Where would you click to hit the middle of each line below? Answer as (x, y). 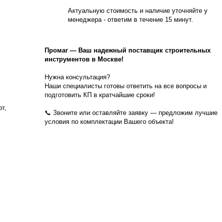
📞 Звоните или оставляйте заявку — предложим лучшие (131, 113)
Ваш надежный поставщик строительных (144, 50)
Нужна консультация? (77, 77)
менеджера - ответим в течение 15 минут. (131, 20)
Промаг (57, 50)
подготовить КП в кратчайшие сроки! (100, 95)
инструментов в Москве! (84, 59)
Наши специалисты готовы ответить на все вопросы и (126, 86)
